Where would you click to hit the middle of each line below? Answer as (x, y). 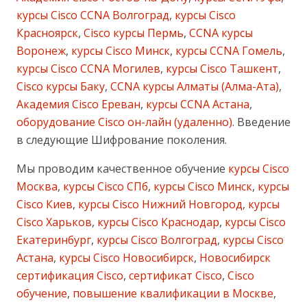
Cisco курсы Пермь (132, 33)
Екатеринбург (54, 240)
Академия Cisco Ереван (78, 104)
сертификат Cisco (174, 275)
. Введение (261, 122)
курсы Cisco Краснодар (157, 222)
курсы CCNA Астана (196, 104)
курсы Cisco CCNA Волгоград (93, 15)
